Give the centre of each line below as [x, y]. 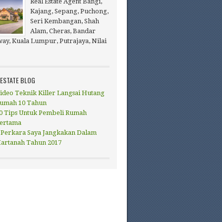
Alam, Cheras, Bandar [63, 31]
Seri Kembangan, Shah [65, 21]
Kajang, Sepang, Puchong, [69, 11]
